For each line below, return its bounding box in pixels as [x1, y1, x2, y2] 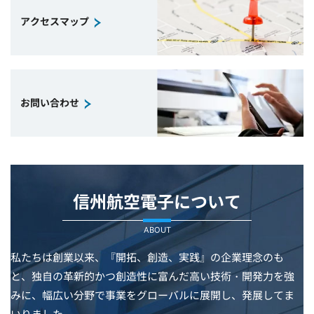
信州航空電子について [73, 191, 241, 212]
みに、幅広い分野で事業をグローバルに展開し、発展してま [11, 288, 294, 302]
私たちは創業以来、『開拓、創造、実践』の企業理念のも [11, 250, 284, 264]
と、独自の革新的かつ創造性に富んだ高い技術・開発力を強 [11, 269, 294, 283]
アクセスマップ [20, 15, 89, 27]
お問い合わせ [20, 96, 79, 109]
